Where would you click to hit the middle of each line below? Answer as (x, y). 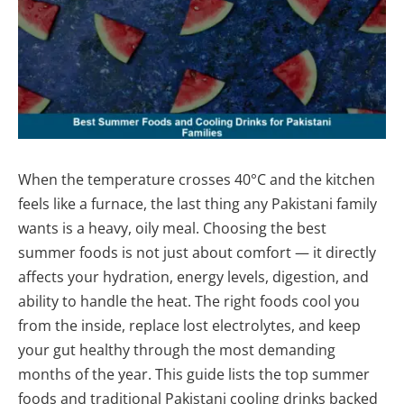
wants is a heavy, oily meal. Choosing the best (172, 228)
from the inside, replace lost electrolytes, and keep (189, 325)
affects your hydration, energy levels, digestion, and (193, 276)
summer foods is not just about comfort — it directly (197, 252)
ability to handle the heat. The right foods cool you (189, 301)
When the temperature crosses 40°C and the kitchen (197, 179)
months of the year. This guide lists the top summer (194, 374)
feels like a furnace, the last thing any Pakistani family (197, 203)
